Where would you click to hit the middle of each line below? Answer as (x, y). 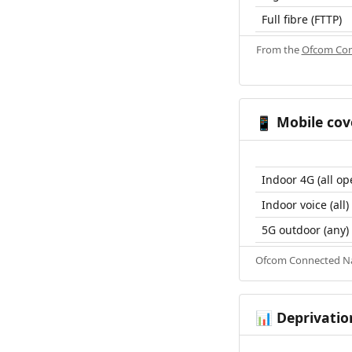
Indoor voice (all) (305, 204)
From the (279, 49)
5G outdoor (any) (305, 229)
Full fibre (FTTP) (302, 19)
